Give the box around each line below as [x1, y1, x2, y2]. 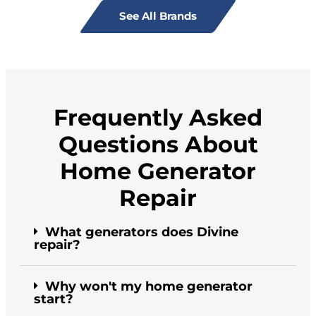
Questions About [58, 130, 258, 159]
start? [34, 291, 73, 308]
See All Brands [119, 9, 197, 23]
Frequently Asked [54, 104, 262, 132]
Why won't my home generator [45, 279, 253, 295]
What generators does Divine [45, 224, 238, 241]
